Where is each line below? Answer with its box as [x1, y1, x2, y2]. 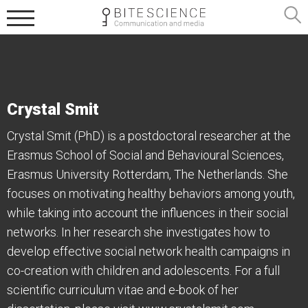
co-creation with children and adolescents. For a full [7, 263, 280, 278]
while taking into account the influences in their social [7, 206, 288, 220]
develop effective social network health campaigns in [7, 244, 290, 258]
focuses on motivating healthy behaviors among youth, [7, 186, 295, 201]
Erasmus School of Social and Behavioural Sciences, [7, 148, 284, 162]
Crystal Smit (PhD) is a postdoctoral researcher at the [7, 129, 291, 143]
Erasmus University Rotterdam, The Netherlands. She [7, 167, 288, 181]
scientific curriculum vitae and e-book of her [7, 283, 239, 297]
